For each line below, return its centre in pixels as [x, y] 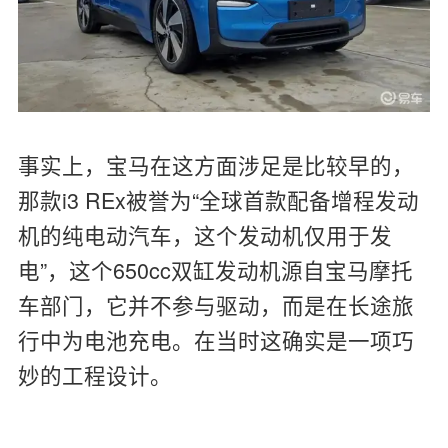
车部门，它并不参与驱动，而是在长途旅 [215, 304]
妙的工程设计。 [94, 374]
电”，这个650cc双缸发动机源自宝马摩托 [215, 269]
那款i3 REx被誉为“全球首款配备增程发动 [218, 199]
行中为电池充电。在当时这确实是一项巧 [215, 339]
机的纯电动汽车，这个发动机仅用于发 [204, 234]
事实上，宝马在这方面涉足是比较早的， [215, 164]
